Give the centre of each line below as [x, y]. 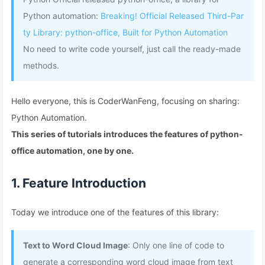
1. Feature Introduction [79, 183]
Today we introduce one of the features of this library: [115, 212]
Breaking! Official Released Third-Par [172, 16]
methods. [41, 65]
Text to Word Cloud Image [75, 245]
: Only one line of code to [176, 245]
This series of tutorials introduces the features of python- [127, 134]
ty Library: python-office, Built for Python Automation [125, 32]
